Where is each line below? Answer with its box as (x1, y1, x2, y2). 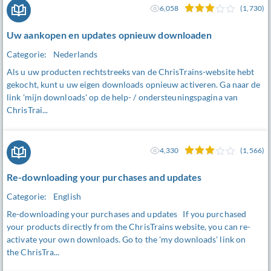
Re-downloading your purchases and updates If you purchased (7, 209, 247, 220)
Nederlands (53, 49, 98, 60)
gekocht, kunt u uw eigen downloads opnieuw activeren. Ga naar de (7, 79, 261, 90)
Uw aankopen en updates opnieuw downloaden (7, 29, 212, 41)
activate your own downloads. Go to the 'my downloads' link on (7, 234, 246, 245)
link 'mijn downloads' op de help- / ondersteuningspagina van (7, 92, 238, 103)
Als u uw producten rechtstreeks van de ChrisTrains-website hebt (7, 67, 255, 77)
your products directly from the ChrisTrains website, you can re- (7, 221, 251, 232)
